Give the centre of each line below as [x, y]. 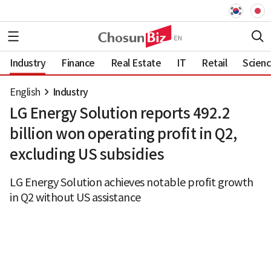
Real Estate [135, 63]
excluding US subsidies [87, 155]
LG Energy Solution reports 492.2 [120, 113]
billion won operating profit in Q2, [123, 134]
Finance [78, 63]
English [25, 92]
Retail [214, 63]
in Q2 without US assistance [75, 198]
